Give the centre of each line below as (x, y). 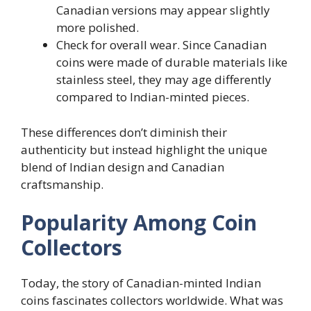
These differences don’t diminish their (124, 132)
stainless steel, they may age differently (164, 79)
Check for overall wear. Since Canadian (161, 45)
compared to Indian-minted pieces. (153, 97)
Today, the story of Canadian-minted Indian (141, 283)
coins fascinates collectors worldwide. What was (152, 300)
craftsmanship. (62, 184)
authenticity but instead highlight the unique (144, 149)
